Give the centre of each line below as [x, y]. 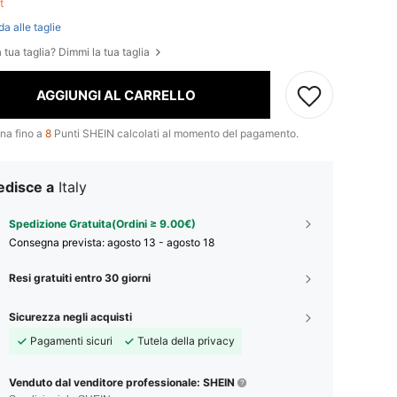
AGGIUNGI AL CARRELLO [116, 95]
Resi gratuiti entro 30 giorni [80, 278]
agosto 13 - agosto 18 [161, 243]
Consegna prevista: [58, 243]
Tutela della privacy [186, 341]
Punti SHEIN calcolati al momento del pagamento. [175, 134]
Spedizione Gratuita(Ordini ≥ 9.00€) [102, 224]
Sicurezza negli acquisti [70, 317]
